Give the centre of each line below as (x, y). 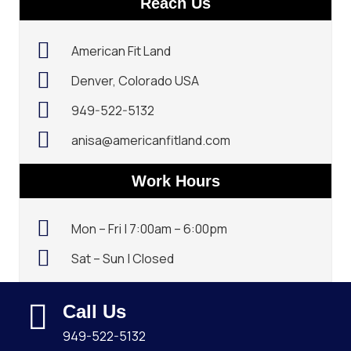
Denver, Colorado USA (136, 80)
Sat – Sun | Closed (123, 258)
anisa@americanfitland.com (151, 140)
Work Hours (175, 181)
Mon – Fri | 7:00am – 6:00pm (150, 228)
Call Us (95, 311)
